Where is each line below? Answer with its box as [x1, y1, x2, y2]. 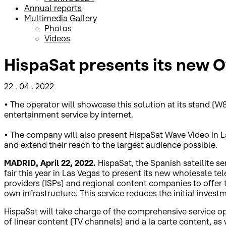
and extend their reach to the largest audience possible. [4, 139, 217, 150]
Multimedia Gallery [24, 13, 97, 23]
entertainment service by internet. [4, 109, 133, 120]
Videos [44, 33, 70, 43]
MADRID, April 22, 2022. [4, 157, 98, 168]
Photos [44, 23, 72, 33]
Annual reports [24, 3, 82, 13]
